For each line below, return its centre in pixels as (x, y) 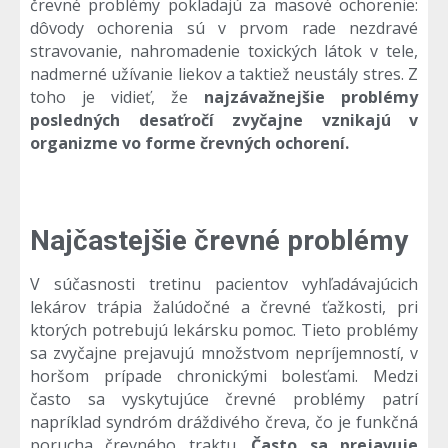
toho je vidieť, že (117, 97)
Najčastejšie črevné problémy (219, 241)
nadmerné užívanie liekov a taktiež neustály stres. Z (224, 74)
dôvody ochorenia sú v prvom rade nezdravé (224, 28)
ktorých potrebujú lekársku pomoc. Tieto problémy (224, 330)
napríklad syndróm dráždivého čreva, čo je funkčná (224, 422)
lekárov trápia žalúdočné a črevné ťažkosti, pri (224, 307)
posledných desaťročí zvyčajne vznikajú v (224, 120)
